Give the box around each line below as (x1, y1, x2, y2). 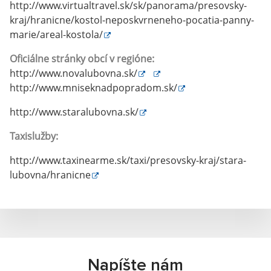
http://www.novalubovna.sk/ (10, 67, 137, 80)
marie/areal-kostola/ (10, 28, 103, 41)
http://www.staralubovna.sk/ (10, 105, 139, 119)
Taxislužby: (10, 129, 58, 143)
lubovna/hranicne (10, 168, 91, 181)
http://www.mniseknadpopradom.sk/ (10, 81, 177, 94)
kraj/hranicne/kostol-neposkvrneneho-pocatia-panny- (10, 13, 254, 27)
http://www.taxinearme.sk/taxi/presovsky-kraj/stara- (10, 154, 246, 167)
